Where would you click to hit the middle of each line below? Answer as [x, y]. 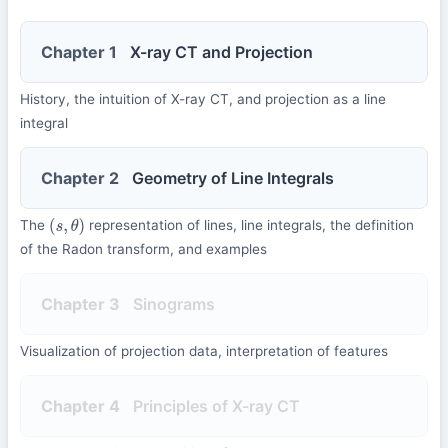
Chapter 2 [80, 178]
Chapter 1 [79, 52]
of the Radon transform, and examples [143, 249]
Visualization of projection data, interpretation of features [204, 351]
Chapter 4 [80, 406]
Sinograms [174, 304]
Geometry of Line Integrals [233, 178]
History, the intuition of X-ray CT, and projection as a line [203, 99]
